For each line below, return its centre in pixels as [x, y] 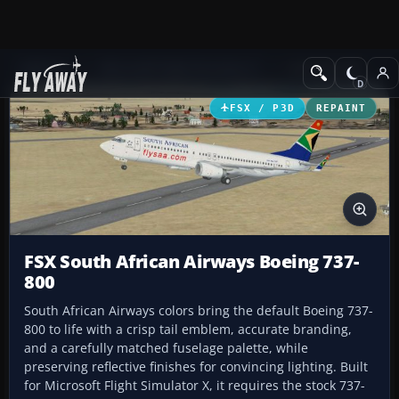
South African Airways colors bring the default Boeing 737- [199, 311]
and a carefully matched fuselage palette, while [166, 348]
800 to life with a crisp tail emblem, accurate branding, [188, 330]
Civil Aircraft [324, 68]
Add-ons [45, 68]
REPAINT [341, 107]
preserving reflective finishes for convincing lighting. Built [196, 367]
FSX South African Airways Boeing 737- [191, 262]
